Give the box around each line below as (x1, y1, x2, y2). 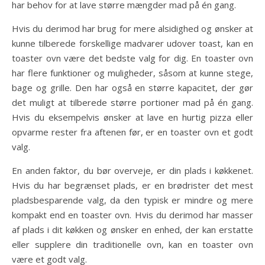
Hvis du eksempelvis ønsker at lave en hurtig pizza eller (12, 111, 253, 124)
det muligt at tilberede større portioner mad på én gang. (12, 96, 253, 109)
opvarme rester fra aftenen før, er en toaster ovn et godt (12, 126, 253, 138)
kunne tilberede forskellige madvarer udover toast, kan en (12, 37, 253, 50)
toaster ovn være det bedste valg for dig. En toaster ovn (12, 52, 253, 64)
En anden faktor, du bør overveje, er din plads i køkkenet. (12, 164, 253, 177)
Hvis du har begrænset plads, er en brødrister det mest (12, 179, 253, 192)
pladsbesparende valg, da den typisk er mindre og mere (12, 194, 253, 206)
